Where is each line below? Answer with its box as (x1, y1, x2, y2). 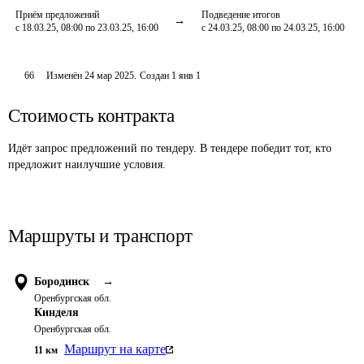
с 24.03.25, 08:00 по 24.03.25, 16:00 (201, 22, 344, 33)
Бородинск (34, 275, 89, 288)
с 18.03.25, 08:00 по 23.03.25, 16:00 (15, 22, 158, 33)
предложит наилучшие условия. (8, 158, 166, 171)
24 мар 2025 (84, 70, 135, 81)
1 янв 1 (171, 70, 201, 81)
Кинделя (34, 306, 79, 318)
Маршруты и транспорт (8, 226, 193, 246)
